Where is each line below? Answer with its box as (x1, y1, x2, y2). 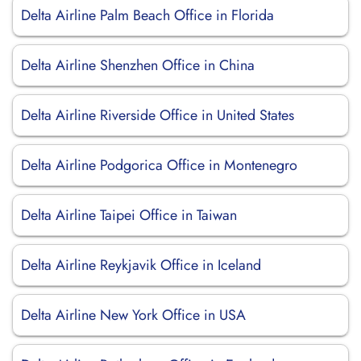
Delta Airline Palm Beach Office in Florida (21, 5, 274, 26)
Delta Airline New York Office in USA (21, 305, 246, 326)
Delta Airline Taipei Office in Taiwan (21, 205, 237, 226)
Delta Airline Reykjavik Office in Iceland (21, 255, 261, 276)
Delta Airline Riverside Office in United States (21, 105, 294, 126)
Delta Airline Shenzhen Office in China (21, 55, 255, 76)
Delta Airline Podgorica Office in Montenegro (21, 155, 297, 176)
